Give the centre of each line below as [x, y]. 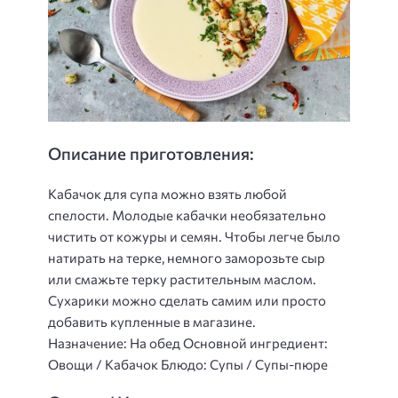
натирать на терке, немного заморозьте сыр [187, 257]
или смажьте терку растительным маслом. [182, 279]
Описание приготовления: [151, 153]
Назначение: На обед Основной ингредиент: [188, 342]
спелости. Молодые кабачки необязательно [187, 215]
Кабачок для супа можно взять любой [167, 193]
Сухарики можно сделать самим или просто [187, 300]
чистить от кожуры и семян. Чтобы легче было [194, 236]
